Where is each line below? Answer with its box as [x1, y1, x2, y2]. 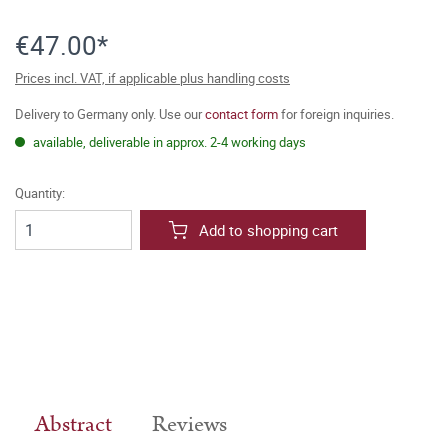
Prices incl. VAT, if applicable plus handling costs [15, 69, 290, 87]
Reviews [152, 408, 227, 441]
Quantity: [15, 184, 65, 202]
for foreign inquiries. [278, 105, 394, 123]
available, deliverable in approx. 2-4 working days [30, 133, 306, 151]
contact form [205, 105, 278, 123]
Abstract [35, 408, 112, 441]
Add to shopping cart [199, 220, 338, 240]
